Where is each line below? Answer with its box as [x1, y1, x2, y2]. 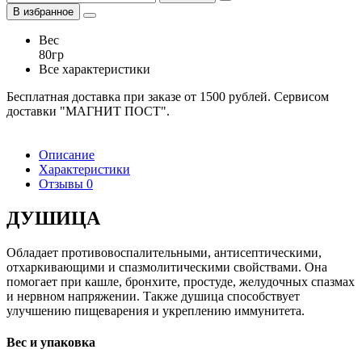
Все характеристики [39, 61, 150, 76]
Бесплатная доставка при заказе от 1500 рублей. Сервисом [6, 89, 329, 103]
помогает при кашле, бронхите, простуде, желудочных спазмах [6, 274, 355, 288]
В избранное [13, 5, 74, 18]
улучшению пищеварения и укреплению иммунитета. [6, 303, 305, 318]
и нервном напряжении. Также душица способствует [6, 288, 300, 303]
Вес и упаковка [6, 335, 95, 349]
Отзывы [39, 176, 86, 191]
